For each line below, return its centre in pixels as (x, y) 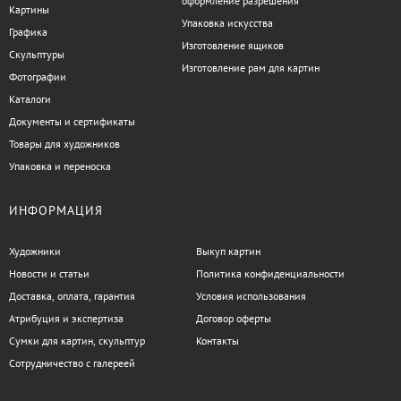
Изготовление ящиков (232, 46)
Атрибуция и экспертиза (66, 319)
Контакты (218, 341)
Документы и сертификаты (72, 122)
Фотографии (38, 77)
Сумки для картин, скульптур (77, 341)
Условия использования (252, 296)
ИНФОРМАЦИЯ (56, 211)
